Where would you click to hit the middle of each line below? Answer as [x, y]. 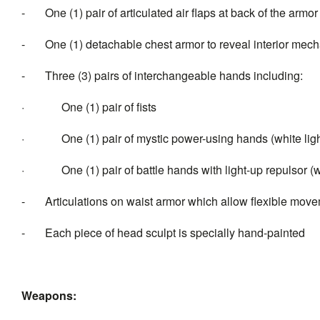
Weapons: [49, 296]
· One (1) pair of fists [89, 107]
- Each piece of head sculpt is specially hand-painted [163, 233]
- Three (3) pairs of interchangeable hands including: [162, 76]
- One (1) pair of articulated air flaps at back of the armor [170, 13]
